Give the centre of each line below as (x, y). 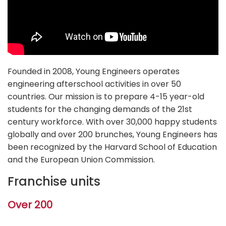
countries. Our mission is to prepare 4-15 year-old (106, 97)
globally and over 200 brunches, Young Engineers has (112, 135)
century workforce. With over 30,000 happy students (112, 122)
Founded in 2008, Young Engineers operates (94, 72)
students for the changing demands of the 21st (100, 109)
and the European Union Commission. (81, 160)
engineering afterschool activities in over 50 (94, 84)
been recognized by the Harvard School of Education (112, 147)
